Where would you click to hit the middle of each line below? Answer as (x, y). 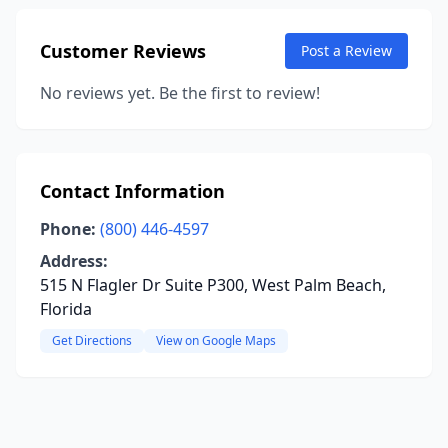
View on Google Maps (216, 340)
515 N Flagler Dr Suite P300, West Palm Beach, (213, 285)
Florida (66, 309)
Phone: (68, 229)
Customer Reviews (123, 51)
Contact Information (132, 191)
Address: (74, 261)
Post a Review (346, 50)
